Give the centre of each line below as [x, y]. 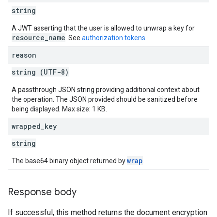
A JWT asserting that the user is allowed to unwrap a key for [103, 28]
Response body [42, 192]
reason [24, 55]
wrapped [26, 126]
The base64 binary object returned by [69, 161]
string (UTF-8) [40, 72]
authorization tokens [114, 38]
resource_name [39, 38]
